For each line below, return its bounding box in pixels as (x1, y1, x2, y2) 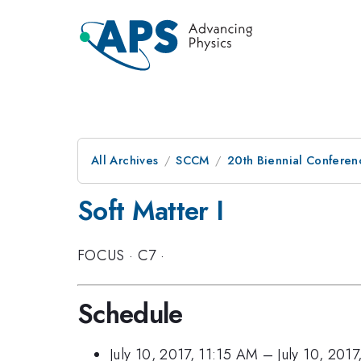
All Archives (91, 151, 159, 169)
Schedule (77, 294, 183, 333)
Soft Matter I (77, 192, 224, 230)
